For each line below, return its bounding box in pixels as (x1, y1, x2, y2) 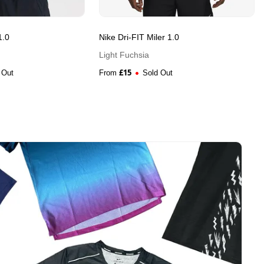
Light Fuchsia (99, 50, 149, 60)
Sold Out (143, 68, 173, 78)
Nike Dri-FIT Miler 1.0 (99, 32, 179, 42)
